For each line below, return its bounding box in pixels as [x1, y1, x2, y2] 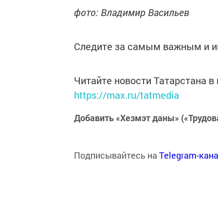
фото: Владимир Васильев [74, 6, 189, 18]
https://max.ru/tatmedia [74, 89, 179, 101]
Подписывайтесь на [74, 149, 159, 161]
